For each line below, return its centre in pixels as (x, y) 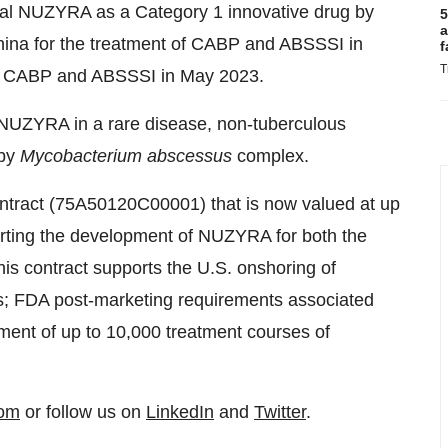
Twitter (280, 412)
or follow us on (83, 412)
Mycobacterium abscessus (126, 156)
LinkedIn (180, 412)
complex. (270, 156)
